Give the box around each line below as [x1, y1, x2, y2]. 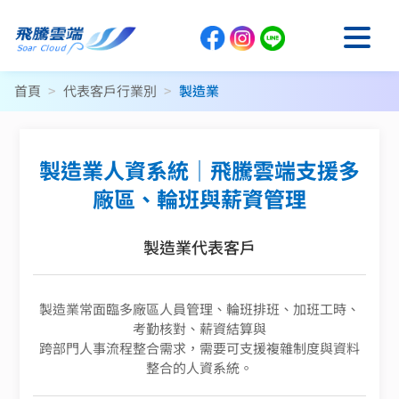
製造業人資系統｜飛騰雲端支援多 [38, 154, 360, 185]
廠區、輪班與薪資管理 [92, 183, 306, 214]
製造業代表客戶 [142, 235, 256, 258]
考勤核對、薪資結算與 [132, 319, 266, 338]
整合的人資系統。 [145, 358, 253, 377]
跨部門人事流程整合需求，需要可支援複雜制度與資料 [38, 338, 360, 357]
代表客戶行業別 [63, 81, 158, 100]
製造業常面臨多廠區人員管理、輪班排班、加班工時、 [38, 299, 360, 318]
